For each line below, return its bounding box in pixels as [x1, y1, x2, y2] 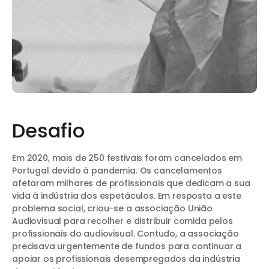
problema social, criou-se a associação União [12, 202, 213, 215]
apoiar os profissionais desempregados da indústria [12, 253, 240, 265]
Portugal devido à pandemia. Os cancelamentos [12, 165, 222, 177]
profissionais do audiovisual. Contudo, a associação [12, 228, 239, 240]
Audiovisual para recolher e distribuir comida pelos [12, 215, 233, 228]
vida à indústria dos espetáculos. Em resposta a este [12, 190, 241, 202]
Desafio [12, 117, 85, 145]
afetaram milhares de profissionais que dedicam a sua [12, 177, 250, 190]
